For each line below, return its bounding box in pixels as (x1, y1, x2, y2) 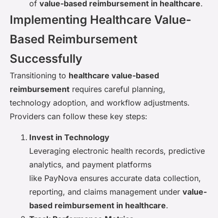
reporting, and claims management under (29, 186, 182, 197)
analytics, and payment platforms (29, 159, 151, 169)
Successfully (10, 52, 82, 66)
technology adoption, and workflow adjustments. (10, 98, 190, 108)
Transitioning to (10, 71, 69, 81)
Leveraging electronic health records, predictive (29, 145, 205, 156)
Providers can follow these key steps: (10, 111, 147, 122)
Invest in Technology (29, 132, 109, 142)
